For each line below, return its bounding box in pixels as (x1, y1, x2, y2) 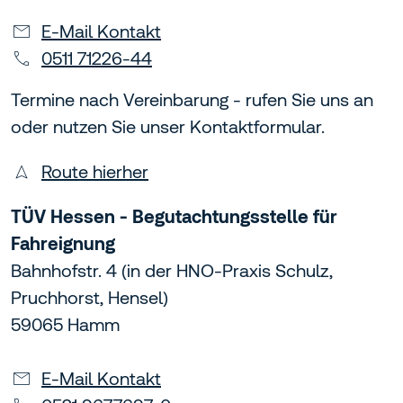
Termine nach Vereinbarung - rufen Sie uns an (11, 89, 373, 111)
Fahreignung (11, 233, 115, 255)
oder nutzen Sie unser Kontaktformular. (11, 116, 325, 138)
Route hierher (41, 161, 148, 183)
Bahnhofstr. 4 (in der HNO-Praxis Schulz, (11, 260, 333, 282)
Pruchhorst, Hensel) (11, 287, 168, 309)
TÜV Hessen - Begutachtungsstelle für (11, 206, 337, 228)
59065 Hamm (11, 314, 120, 336)
